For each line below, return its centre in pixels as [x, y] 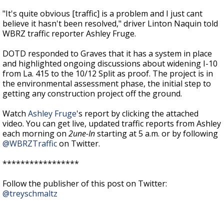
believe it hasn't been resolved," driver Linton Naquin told [110, 24]
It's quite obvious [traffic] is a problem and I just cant [104, 14]
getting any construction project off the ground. [92, 94]
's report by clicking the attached [137, 114]
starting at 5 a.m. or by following [156, 134]
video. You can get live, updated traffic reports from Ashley [112, 124]
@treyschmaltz [30, 194]
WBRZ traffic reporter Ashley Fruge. [69, 34]
